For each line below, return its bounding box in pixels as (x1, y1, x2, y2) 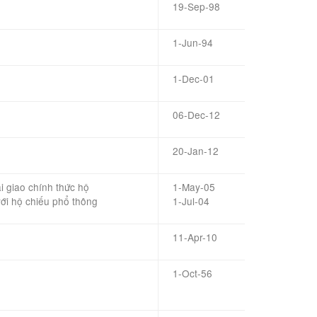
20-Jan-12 (173, 144, 219, 158)
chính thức (28, 180, 75, 194)
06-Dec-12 (173, 108, 220, 122)
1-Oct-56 (173, 266, 212, 280)
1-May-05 (173, 180, 215, 194)
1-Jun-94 (173, 35, 213, 50)
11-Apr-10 (173, 230, 217, 244)
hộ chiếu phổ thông (11, 194, 98, 208)
